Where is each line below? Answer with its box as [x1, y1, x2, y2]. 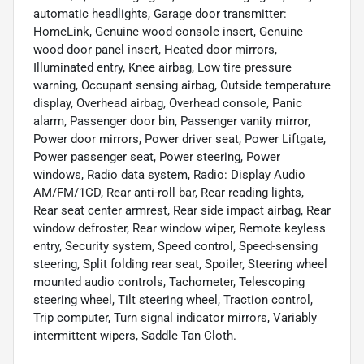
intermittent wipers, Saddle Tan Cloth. [33, 328, 236, 344]
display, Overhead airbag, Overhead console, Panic [33, 96, 302, 111]
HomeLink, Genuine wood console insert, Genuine [33, 24, 303, 40]
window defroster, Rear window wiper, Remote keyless [33, 221, 326, 236]
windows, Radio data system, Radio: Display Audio [33, 167, 305, 183]
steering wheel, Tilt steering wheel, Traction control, [33, 292, 313, 308]
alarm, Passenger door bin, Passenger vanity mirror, [33, 114, 310, 129]
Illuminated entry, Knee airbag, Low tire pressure [33, 60, 292, 76]
